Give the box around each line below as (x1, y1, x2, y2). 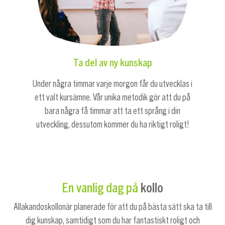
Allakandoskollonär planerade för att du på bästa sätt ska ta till (13, 202, 212, 211)
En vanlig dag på (62, 181, 141, 195)
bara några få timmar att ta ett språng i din (45, 106, 180, 116)
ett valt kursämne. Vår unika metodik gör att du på (35, 93, 190, 102)
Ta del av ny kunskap (73, 55, 152, 69)
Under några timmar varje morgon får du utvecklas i (33, 79, 192, 89)
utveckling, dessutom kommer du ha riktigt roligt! (36, 120, 189, 130)
